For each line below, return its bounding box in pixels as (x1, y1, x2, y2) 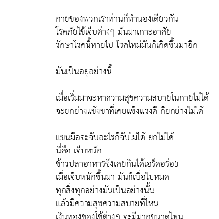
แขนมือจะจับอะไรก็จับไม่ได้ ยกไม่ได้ (56, 130, 174, 146)
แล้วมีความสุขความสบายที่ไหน (56, 196, 159, 212)
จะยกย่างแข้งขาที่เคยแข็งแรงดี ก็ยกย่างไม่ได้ (56, 103, 209, 119)
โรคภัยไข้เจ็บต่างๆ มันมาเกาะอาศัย (56, 24, 171, 40)
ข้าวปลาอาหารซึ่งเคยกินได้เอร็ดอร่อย (56, 156, 179, 172)
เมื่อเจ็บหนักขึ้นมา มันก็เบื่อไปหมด (56, 169, 169, 185)
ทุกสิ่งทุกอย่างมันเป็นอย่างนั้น (56, 182, 154, 198)
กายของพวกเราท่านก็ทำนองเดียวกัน (56, 11, 178, 27)
